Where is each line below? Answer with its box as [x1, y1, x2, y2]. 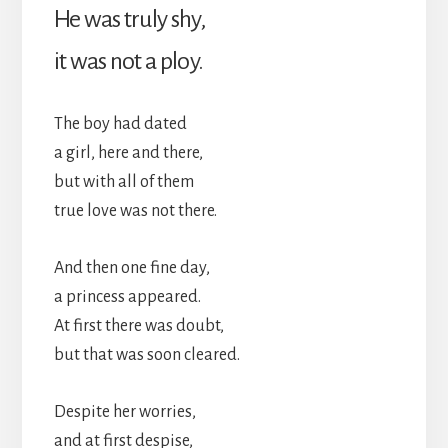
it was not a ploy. [53, 47, 204, 74]
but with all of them [53, 172, 194, 191]
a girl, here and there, [53, 143, 203, 162]
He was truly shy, [53, 5, 205, 32]
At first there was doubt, [53, 316, 224, 335]
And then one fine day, [53, 258, 210, 277]
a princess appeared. [53, 287, 201, 306]
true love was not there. [53, 201, 217, 220]
